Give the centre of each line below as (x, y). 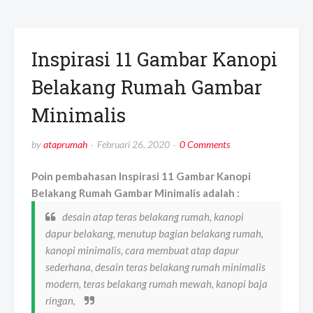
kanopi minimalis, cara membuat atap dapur (142, 250)
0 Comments (205, 145)
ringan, (61, 301)
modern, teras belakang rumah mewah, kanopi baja (156, 284)
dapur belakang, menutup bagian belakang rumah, (154, 234)
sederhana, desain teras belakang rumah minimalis (155, 267)
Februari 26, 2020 (133, 145)
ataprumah (65, 145)
